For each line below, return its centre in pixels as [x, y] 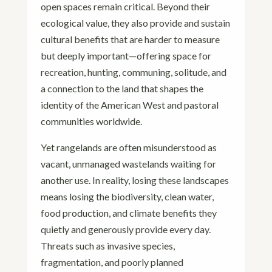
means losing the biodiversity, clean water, [127, 196]
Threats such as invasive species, [108, 246]
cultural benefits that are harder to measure [131, 39]
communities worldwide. [92, 121]
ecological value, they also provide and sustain [136, 23]
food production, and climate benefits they [129, 213]
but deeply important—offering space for [126, 56]
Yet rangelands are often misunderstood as [129, 147]
